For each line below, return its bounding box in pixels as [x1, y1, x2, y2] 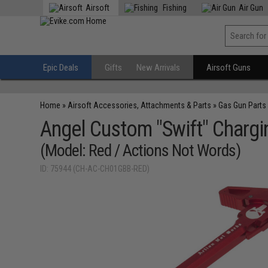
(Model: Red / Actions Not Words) [40, 141, 241, 160]
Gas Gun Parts [218, 100, 267, 110]
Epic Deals [43, 62, 79, 73]
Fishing [161, 3, 187, 13]
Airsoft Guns [206, 62, 251, 73]
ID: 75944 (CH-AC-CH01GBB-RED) [40, 164, 150, 173]
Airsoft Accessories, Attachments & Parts [68, 100, 212, 110]
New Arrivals [136, 62, 181, 73]
